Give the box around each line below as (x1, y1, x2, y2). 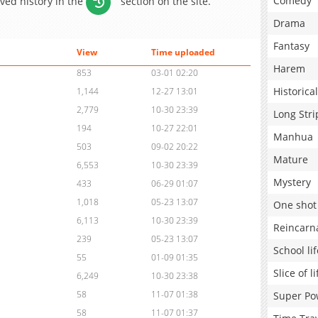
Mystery (273, 175, 311, 189)
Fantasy (273, 39, 309, 53)
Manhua (273, 130, 313, 143)
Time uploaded (150, 46, 215, 59)
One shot (273, 198, 317, 212)
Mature (273, 153, 308, 166)
